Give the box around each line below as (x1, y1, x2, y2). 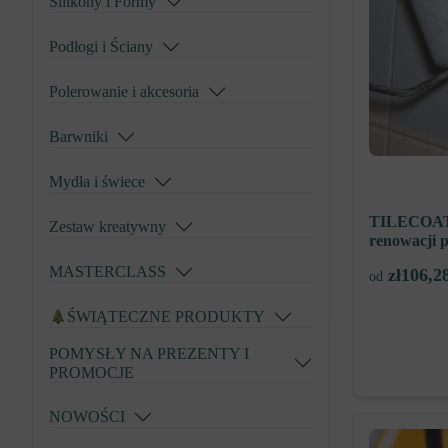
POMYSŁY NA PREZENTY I (49, 345, 249, 363)
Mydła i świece (49, 173, 145, 191)
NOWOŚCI (49, 408, 125, 426)
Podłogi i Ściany (49, 38, 153, 56)
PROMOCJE (49, 364, 134, 382)
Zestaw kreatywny (49, 218, 166, 236)
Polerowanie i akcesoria (49, 83, 199, 101)
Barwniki (49, 128, 108, 146)
